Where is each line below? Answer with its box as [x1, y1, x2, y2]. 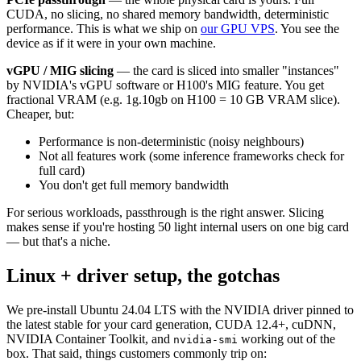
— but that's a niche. [6, 234, 110, 249]
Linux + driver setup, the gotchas [6, 265, 280, 287]
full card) [39, 164, 85, 178]
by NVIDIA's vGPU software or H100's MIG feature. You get [6, 78, 324, 93]
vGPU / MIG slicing [6, 64, 114, 78]
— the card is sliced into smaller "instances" [114, 64, 339, 78]
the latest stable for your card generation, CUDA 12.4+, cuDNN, [6, 317, 336, 331]
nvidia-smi [173, 333, 238, 346]
